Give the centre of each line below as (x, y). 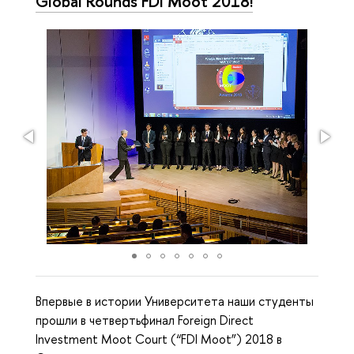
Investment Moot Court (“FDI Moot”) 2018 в (159, 339)
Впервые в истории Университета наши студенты (175, 301)
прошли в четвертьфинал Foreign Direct (145, 320)
